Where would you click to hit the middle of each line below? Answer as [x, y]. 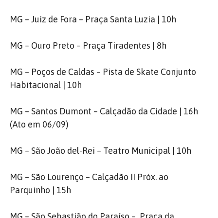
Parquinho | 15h [40, 190]
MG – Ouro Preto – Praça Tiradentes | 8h [88, 45]
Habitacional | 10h [46, 85]
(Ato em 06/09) [39, 124]
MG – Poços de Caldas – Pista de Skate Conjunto [103, 72]
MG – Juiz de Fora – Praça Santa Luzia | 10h [93, 19]
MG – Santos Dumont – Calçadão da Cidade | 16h [104, 111]
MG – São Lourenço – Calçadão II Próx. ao [89, 177]
